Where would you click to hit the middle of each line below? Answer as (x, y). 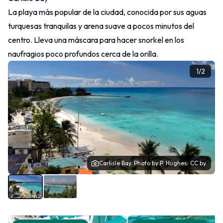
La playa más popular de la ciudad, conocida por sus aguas (107, 12)
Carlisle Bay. (116, 163)
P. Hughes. (175, 163)
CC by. (199, 163)
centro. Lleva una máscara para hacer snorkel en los (96, 40)
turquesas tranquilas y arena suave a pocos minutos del (101, 26)
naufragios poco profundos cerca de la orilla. (83, 54)
